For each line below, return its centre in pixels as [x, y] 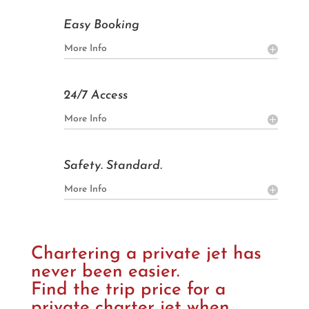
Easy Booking [101, 25]
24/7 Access [95, 95]
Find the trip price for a [128, 290]
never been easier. [105, 272]
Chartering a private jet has [146, 254]
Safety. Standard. [112, 166]
